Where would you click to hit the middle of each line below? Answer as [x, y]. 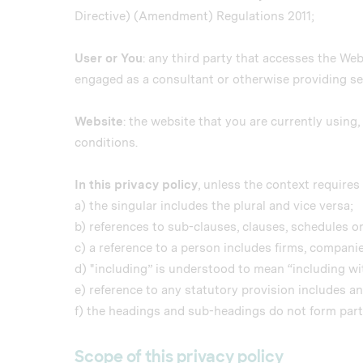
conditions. [106, 143]
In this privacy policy [136, 185]
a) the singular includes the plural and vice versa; [214, 206]
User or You [109, 58]
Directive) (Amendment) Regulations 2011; [194, 16]
